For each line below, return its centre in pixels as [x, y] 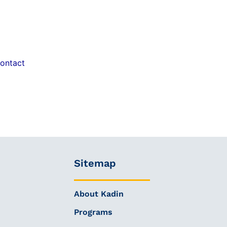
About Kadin [99, 194]
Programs [93, 212]
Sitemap [95, 163]
